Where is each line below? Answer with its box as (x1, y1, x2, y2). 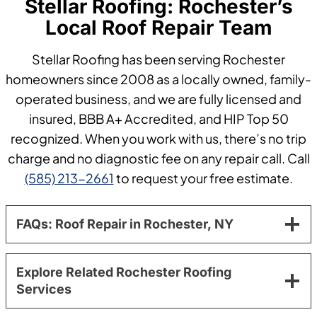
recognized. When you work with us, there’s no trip (11, 129, 306, 146)
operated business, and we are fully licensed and (16, 90, 301, 107)
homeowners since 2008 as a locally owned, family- (6, 70, 311, 87)
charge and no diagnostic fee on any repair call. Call (7, 149, 310, 166)
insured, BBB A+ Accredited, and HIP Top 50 (28, 110, 289, 127)
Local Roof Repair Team (45, 15, 272, 40)
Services (16, 281, 71, 296)
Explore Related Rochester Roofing (16, 264, 231, 279)
